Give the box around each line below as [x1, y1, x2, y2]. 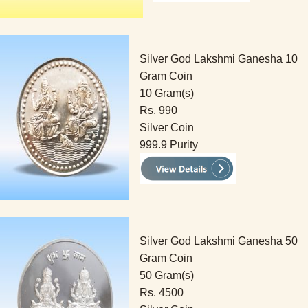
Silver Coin [140, 122, 194, 133]
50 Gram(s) [140, 269, 194, 281]
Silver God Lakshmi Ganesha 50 [140, 235, 298, 247]
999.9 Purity [140, 139, 198, 151]
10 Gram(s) [140, 87, 194, 99]
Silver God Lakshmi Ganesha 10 [140, 53, 298, 65]
